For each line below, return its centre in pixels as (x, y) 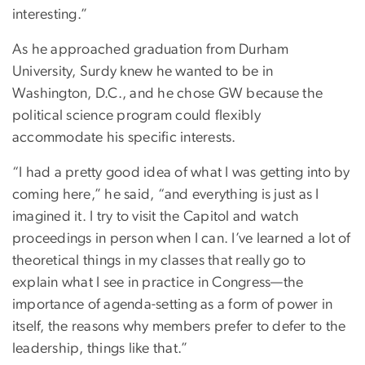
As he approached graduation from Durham (151, 49)
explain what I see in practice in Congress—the (158, 282)
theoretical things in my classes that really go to (159, 260)
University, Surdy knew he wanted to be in (143, 71)
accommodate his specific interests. (126, 137)
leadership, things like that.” (100, 348)
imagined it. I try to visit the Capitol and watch (156, 216)
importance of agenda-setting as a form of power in (173, 304)
